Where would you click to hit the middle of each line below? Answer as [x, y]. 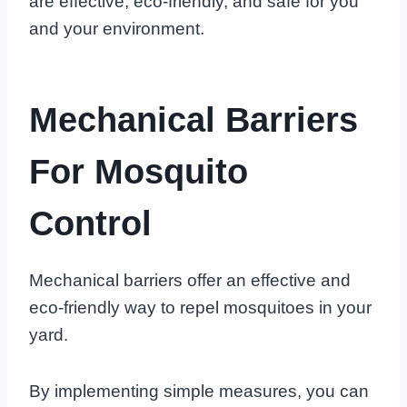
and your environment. [117, 28]
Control [90, 223]
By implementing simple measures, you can [199, 391]
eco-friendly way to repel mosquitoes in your [200, 307]
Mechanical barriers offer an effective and [190, 280]
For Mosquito [139, 171]
